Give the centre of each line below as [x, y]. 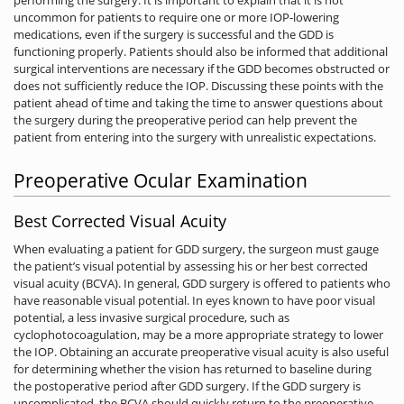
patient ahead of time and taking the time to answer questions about [198, 102]
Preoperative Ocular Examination [161, 181]
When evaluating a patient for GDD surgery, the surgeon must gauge [196, 249]
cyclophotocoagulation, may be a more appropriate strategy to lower [198, 335]
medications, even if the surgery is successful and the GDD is [174, 34]
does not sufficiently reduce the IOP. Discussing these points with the [198, 85]
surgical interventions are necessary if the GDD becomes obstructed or [202, 68]
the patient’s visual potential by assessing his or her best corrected [191, 266]
